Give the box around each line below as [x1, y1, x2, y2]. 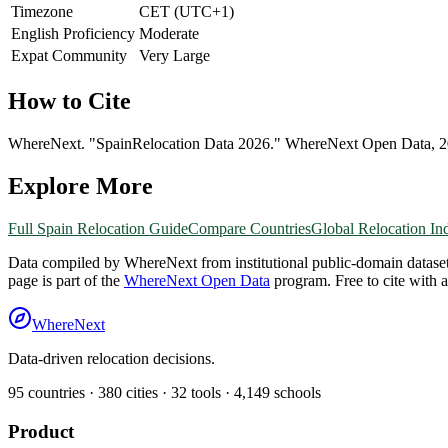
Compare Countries [188, 219, 311, 237]
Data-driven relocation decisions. [8, 349, 215, 367]
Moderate [139, 25, 199, 43]
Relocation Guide [73, 219, 188, 237]
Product [8, 420, 74, 442]
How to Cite [8, 88, 131, 115]
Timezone [11, 3, 73, 21]
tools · [187, 383, 234, 401]
